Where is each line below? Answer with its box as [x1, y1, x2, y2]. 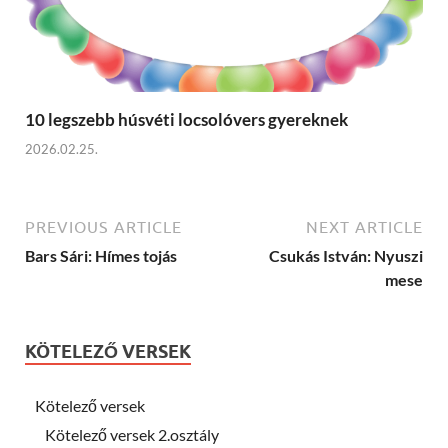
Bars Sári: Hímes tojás [25, 245, 177, 265]
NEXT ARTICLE [306, 217, 423, 236]
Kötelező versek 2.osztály [45, 424, 219, 444]
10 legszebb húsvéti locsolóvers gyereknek [25, 109, 348, 131]
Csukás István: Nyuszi [269, 245, 423, 265]
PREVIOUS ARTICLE [25, 217, 182, 236]
